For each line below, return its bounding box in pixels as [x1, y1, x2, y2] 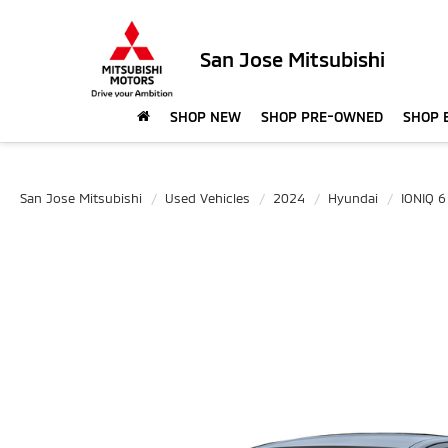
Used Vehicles [165, 190, 250, 206]
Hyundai [328, 190, 378, 206]
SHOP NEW [170, 108, 241, 126]
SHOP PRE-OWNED [261, 108, 383, 126]
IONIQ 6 [401, 190, 446, 206]
